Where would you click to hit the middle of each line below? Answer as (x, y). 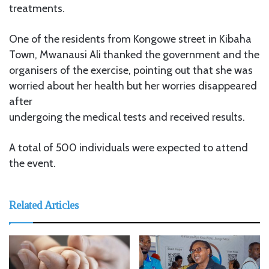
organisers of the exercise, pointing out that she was (131, 70)
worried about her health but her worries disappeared (133, 86)
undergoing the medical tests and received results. (127, 117)
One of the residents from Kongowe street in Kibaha (130, 39)
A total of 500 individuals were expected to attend (128, 147)
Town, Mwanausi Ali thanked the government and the (134, 54)
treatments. (37, 8)
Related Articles (44, 205)
